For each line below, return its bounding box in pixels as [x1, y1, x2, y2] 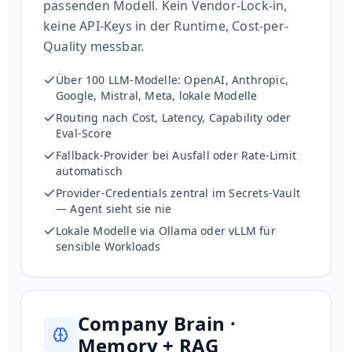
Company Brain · [78, 310, 236, 337]
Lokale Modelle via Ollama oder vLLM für [56, 223, 276, 239]
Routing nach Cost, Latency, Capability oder [56, 110, 291, 126]
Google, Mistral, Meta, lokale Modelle [56, 88, 258, 104]
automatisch [56, 163, 123, 179]
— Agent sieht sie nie [56, 201, 172, 217]
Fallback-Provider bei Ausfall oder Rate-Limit [56, 148, 296, 163]
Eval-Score [56, 126, 112, 141]
